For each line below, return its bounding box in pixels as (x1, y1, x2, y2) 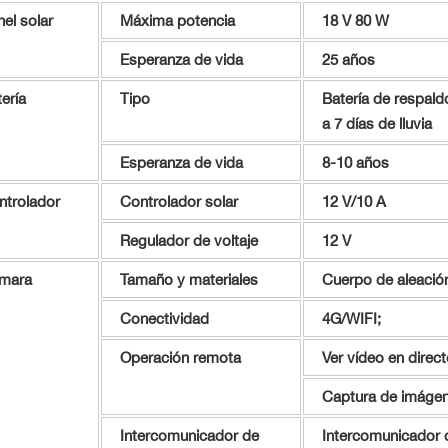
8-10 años (321, 153, 389, 173)
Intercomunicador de (119, 426, 259, 446)
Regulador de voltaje (119, 231, 258, 251)
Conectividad (119, 309, 209, 329)
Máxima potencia (119, 11, 235, 31)
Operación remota (119, 348, 241, 368)
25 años (321, 50, 375, 70)
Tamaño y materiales (119, 270, 258, 290)
